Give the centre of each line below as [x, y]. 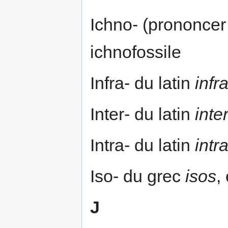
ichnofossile [136, 52]
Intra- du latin [142, 145]
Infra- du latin [142, 83]
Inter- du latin [142, 114]
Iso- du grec [138, 176]
